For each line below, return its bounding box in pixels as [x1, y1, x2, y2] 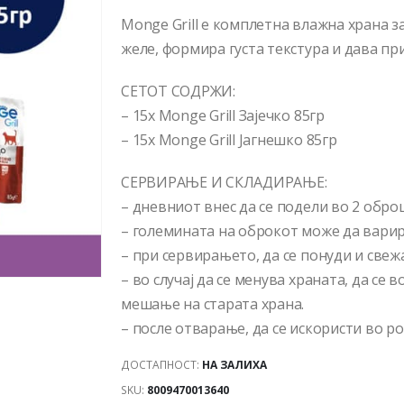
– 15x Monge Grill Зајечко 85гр [121, 106, 325, 126]
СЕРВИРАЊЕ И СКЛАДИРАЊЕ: [121, 172, 327, 193]
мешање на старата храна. [121, 294, 305, 315]
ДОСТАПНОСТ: [121, 356, 202, 372]
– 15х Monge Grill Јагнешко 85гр [121, 130, 337, 151]
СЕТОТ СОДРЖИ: [121, 81, 235, 102]
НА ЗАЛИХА [202, 356, 267, 372]
